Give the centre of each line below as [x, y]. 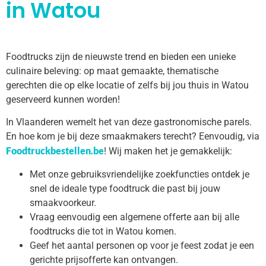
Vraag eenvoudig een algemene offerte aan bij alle [134, 217]
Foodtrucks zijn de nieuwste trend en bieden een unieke [121, 56]
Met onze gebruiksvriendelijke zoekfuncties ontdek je [140, 174]
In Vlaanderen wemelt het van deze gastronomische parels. [129, 122]
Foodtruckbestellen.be [55, 151]
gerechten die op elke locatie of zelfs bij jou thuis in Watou [127, 85]
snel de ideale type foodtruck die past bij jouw [125, 188]
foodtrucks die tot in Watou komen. [103, 231]
